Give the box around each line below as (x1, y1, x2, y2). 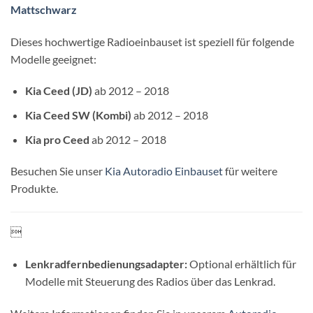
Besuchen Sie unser (10, 164, 105, 178)
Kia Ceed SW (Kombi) (24, 108, 131, 122)
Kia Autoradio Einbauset (105, 164, 223, 178)
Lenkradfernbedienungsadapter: (24, 256, 187, 270)
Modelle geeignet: (10, 52, 96, 66)
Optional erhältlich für (187, 256, 296, 270)
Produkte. (10, 182, 58, 196)
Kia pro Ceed (24, 132, 89, 146)
